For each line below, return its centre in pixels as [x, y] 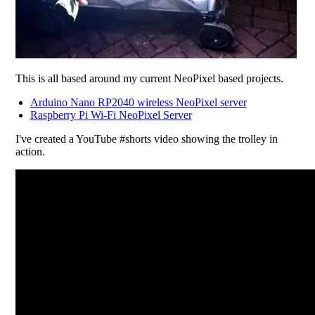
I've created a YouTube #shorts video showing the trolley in [147, 139]
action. [31, 152]
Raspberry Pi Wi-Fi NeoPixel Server [111, 115]
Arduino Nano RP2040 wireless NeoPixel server [138, 102]
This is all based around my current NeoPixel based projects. [150, 78]
